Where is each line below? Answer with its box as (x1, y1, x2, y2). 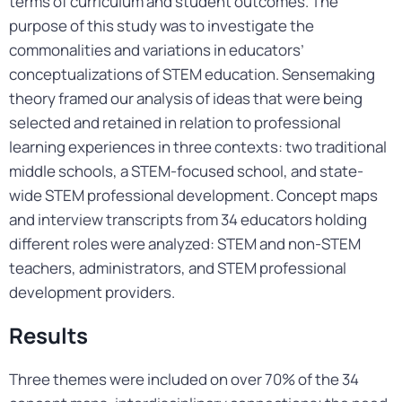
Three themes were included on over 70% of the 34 (9, 369, 359, 389)
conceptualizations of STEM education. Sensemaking (9, 64, 375, 84)
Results (9, 320, 88, 350)
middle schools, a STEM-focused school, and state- (9, 161, 363, 181)
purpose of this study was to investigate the (9, 15, 314, 36)
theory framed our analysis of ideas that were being (9, 88, 363, 109)
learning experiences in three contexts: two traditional (9, 136, 387, 157)
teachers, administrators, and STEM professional (9, 258, 346, 278)
